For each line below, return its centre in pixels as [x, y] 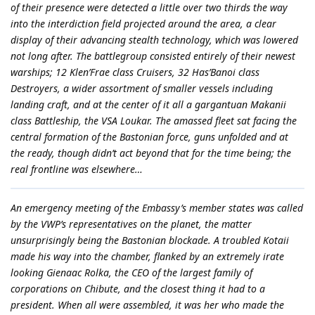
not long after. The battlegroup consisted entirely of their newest [153, 56]
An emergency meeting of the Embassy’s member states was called [157, 207]
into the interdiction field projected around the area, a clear [143, 23]
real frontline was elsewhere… [77, 169]
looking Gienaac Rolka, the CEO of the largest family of [131, 272]
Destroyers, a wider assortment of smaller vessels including [142, 88]
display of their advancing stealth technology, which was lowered [154, 39]
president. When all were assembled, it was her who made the [147, 304]
